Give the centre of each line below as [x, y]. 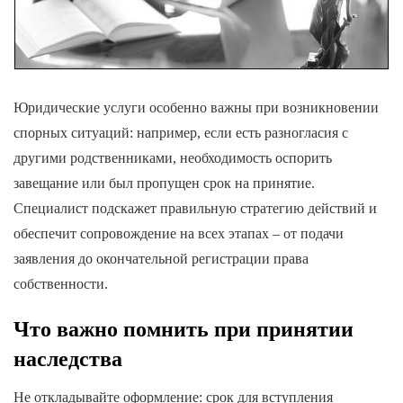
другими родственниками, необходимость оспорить [173, 157]
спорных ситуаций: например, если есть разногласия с [181, 132]
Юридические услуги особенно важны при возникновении [196, 107]
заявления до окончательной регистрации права [161, 258]
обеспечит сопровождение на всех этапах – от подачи [179, 233]
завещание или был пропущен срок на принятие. [164, 183]
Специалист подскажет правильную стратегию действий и [195, 208]
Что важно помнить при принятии [184, 329]
